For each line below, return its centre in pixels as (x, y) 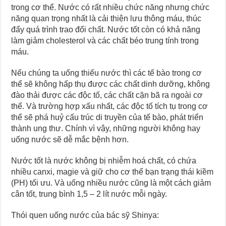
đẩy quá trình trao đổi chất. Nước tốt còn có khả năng (106, 29)
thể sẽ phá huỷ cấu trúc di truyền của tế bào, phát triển (107, 117)
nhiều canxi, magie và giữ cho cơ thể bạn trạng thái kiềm (112, 172)
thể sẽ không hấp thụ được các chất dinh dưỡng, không (111, 84)
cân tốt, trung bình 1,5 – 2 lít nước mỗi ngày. (89, 194)
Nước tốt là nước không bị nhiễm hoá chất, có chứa (104, 160)
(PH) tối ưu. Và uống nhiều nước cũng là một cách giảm (111, 183)
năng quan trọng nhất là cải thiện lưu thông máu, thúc (106, 18)
